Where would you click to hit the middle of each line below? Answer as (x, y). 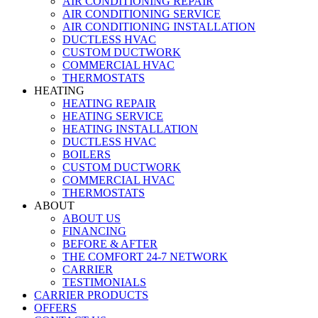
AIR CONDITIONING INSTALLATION (159, 26)
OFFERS (55, 307)
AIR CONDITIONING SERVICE (142, 13)
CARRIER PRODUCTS (91, 295)
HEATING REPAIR (109, 103)
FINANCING (94, 231)
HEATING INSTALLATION (130, 128)
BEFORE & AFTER (110, 243)
